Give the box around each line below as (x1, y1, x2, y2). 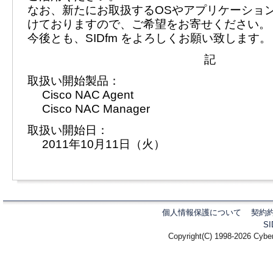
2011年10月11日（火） (42, 137, 165, 151)
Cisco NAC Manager (42, 102, 150, 116)
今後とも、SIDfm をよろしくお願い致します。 (27, 31, 271, 45)
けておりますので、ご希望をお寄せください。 (27, 17, 271, 31)
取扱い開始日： (27, 123, 108, 137)
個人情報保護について (162, 208, 242, 218)
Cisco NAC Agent (42, 88, 133, 102)
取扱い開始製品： (27, 74, 120, 88)
